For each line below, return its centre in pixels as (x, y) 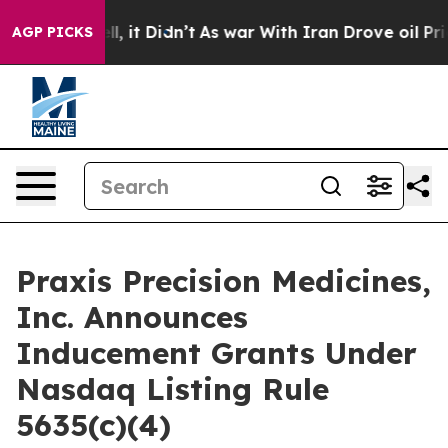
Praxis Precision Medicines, (223, 281)
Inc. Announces (132, 317)
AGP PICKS (52, 32)
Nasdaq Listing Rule (172, 389)
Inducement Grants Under (216, 353)
